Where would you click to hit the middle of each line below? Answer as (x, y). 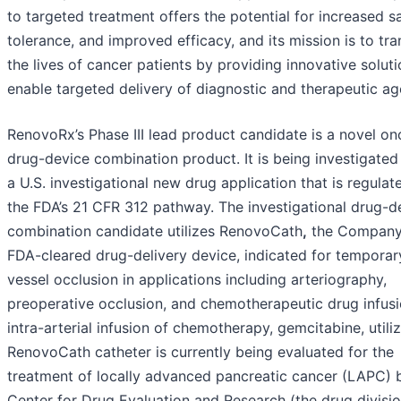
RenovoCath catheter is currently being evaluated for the (200, 351)
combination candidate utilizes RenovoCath (155, 230)
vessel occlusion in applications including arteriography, (197, 279)
